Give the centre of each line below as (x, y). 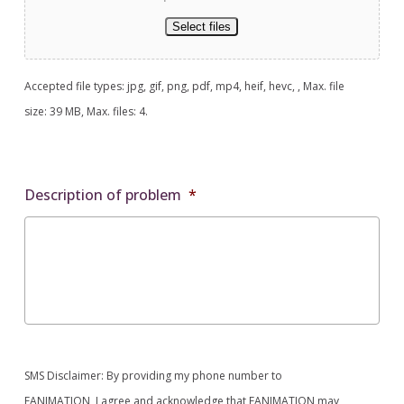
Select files (202, 26)
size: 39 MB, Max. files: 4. (86, 111)
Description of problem (102, 194)
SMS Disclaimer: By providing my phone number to (153, 375)
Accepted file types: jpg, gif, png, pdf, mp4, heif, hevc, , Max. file (184, 86)
